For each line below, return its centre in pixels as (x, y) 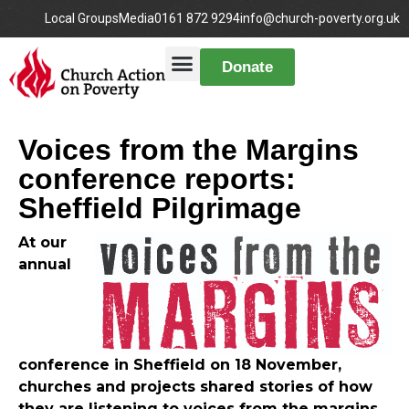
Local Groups (82, 18)
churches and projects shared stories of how (195, 387)
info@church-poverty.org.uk (320, 18)
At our (42, 243)
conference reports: (157, 179)
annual (45, 265)
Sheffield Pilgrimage (160, 209)
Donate (247, 68)
